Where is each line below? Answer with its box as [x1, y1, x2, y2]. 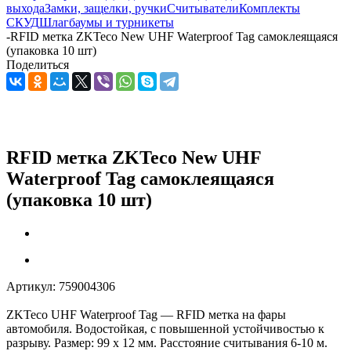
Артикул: [6, 279, 56, 293]
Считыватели [167, 2, 239, 15]
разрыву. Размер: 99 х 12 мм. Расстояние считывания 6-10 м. [6, 335, 327, 349]
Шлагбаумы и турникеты [39, 16, 174, 29]
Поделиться [6, 58, 69, 71]
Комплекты [239, 2, 300, 15]
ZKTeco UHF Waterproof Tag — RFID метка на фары [6, 307, 286, 321]
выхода [6, 2, 45, 15]
